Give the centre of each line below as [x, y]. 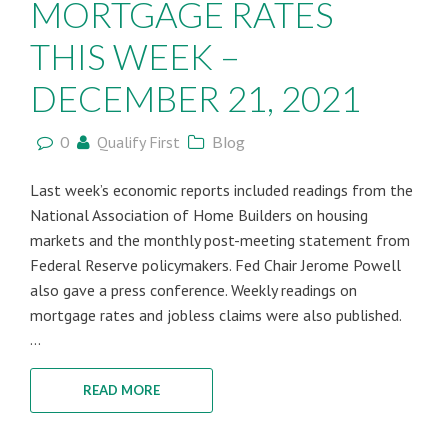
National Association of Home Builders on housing [199, 215]
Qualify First [138, 142]
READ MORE [121, 390]
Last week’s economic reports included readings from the [221, 190]
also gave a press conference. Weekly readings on [193, 290]
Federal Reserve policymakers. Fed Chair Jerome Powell [215, 265]
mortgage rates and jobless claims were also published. [216, 315]
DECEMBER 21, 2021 [195, 98]
